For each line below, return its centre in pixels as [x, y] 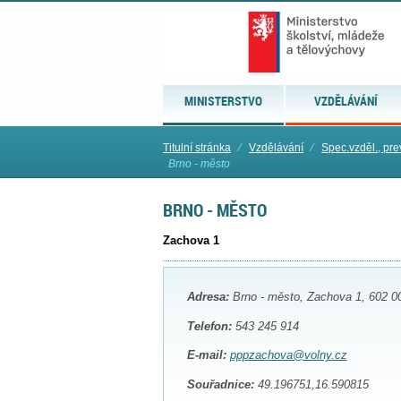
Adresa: [208, 296]
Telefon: [209, 326]
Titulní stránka [197, 148]
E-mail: [206, 355]
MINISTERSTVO [224, 101]
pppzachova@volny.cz [288, 355]
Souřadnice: [220, 385]
